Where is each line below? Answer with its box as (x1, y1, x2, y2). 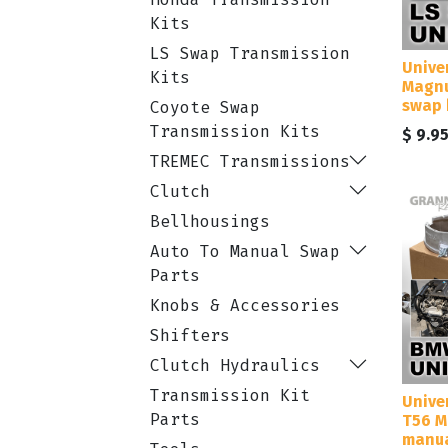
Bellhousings (150, 211, 270, 232)
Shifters (150, 325, 230, 346)
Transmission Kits (150, 121, 320, 142)
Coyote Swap (150, 97, 260, 118)
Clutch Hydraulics (150, 355, 320, 376)
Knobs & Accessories (150, 295, 340, 316)
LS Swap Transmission (150, 43, 350, 64)
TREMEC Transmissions (150, 151, 350, 172)
